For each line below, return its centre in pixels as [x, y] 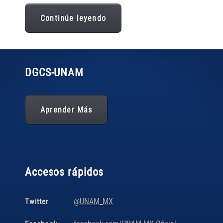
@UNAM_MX [94, 202]
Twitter [37, 202]
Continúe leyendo [73, 18]
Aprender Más [66, 110]
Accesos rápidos [64, 172]
